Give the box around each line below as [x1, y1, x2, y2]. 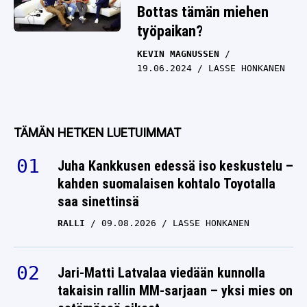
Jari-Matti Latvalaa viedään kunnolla [58, 265, 265, 281]
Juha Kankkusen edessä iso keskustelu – [58, 158, 293, 174]
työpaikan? [137, 23, 203, 40]
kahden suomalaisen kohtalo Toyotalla [58, 175, 275, 192]
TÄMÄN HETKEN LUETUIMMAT [14, 125, 181, 140]
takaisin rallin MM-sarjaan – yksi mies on [58, 282, 293, 299]
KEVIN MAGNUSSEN [137, 49, 219, 59]
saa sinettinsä [58, 193, 139, 210]
